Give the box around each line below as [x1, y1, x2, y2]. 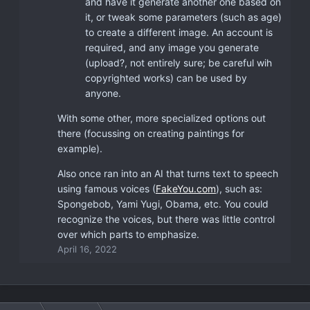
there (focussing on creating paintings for [57, 127, 244, 139]
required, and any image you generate [85, 41, 259, 53]
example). [57, 142, 102, 154]
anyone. [85, 86, 121, 99]
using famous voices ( [57, 182, 156, 194]
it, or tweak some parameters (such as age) [85, 10, 282, 23]
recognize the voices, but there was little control [57, 212, 275, 225]
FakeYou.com [156, 182, 216, 194]
